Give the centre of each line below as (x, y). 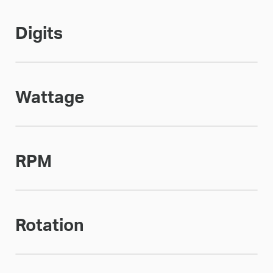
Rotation (49, 225)
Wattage (49, 97)
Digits (39, 34)
